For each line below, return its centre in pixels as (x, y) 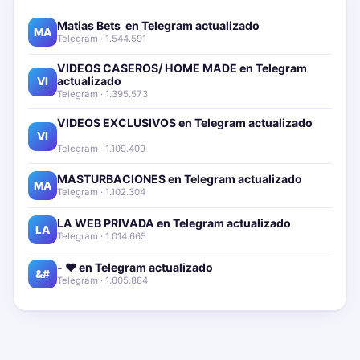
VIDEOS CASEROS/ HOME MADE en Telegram (182, 68)
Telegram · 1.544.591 (102, 38)
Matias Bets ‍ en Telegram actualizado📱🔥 (173, 25)
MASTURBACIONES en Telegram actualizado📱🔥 (194, 178)
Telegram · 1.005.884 (102, 280)
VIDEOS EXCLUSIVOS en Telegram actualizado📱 (192, 123)
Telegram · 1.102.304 (101, 192)
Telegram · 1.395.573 (102, 94)
